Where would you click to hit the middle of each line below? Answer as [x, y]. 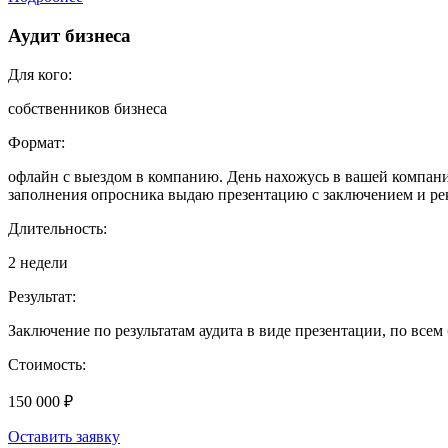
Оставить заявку [64, 436]
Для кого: [40, 74]
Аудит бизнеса [69, 36]
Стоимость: [47, 364]
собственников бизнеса [87, 108]
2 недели [38, 262]
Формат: [36, 142]
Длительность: [57, 228]
